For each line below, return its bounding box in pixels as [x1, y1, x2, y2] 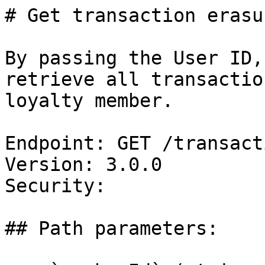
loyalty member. [5, 90, 173, 111]
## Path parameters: [5, 218, 218, 239]
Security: [5, 175, 117, 196]
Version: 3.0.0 [5, 154, 162, 175]
